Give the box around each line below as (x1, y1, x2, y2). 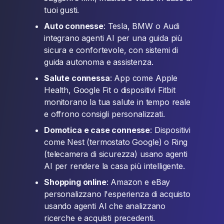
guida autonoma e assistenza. (44, 57, 153, 67)
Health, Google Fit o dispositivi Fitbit (44, 85, 175, 95)
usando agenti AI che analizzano (44, 201, 166, 211)
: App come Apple (109, 73, 178, 83)
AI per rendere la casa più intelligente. (44, 161, 185, 171)
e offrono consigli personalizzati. (44, 109, 165, 119)
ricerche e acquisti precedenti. (44, 213, 155, 223)
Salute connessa (44, 73, 110, 83)
